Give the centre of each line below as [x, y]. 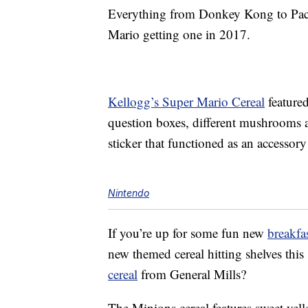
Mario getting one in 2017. [179, 34]
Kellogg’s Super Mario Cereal [186, 102]
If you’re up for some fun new [188, 233]
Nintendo [129, 193]
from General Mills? [192, 274]
